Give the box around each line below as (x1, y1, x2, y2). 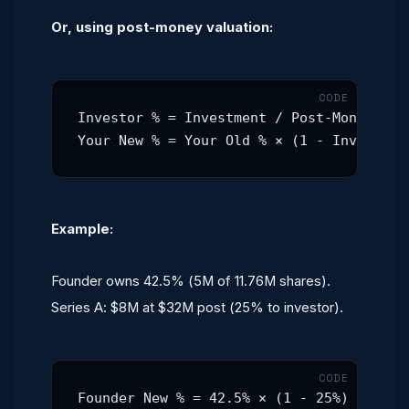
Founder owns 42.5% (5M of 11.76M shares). (51, 272, 330, 289)
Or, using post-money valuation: (51, 18, 273, 36)
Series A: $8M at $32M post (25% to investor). (51, 299, 343, 316)
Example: (51, 220, 113, 237)
